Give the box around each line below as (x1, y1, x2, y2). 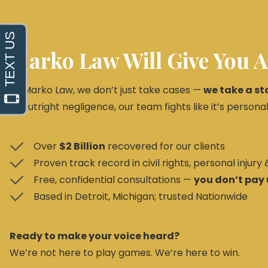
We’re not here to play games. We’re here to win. (10, 246, 240, 260)
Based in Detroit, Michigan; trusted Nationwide (33, 190, 248, 203)
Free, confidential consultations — (33, 173, 194, 187)
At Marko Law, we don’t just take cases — (10, 83, 203, 97)
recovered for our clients (105, 139, 225, 153)
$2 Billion (59, 139, 105, 153)
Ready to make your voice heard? (10, 229, 179, 243)
